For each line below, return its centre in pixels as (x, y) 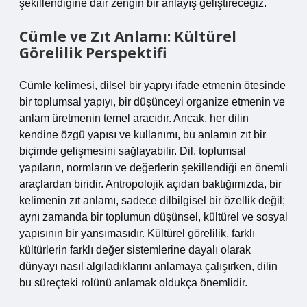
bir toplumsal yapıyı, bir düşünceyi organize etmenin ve (152, 102)
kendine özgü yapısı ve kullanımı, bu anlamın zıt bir (143, 135)
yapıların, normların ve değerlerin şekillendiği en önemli (153, 168)
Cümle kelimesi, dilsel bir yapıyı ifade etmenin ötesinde (152, 85)
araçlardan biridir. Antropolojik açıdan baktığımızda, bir (150, 184)
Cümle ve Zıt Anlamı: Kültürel (128, 36)
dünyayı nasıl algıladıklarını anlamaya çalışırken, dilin (148, 266)
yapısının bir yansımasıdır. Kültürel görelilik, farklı (137, 233)
